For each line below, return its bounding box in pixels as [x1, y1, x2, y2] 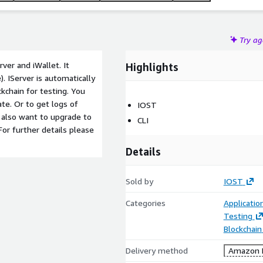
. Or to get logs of [10, 99, 78, 109]
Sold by [126, 176, 153, 186]
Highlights [126, 60, 178, 73]
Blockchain [223, 224, 262, 234]
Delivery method [126, 245, 188, 255]
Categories [126, 198, 166, 208]
